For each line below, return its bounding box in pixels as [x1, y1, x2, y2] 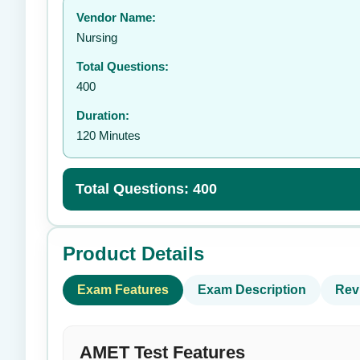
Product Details [63, 243, 204, 264]
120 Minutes [76, 129, 141, 142]
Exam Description [198, 283, 306, 297]
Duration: [76, 108, 129, 122]
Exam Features [77, 283, 169, 297]
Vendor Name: [76, 10, 156, 24]
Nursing [76, 31, 117, 44]
